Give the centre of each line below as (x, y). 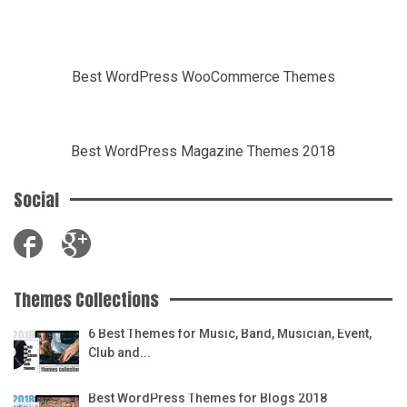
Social (36, 199)
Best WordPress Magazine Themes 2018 (203, 151)
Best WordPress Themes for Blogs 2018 (208, 397)
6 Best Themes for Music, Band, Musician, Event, (230, 333)
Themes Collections (86, 299)
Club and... (119, 352)
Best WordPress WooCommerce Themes (203, 76)
